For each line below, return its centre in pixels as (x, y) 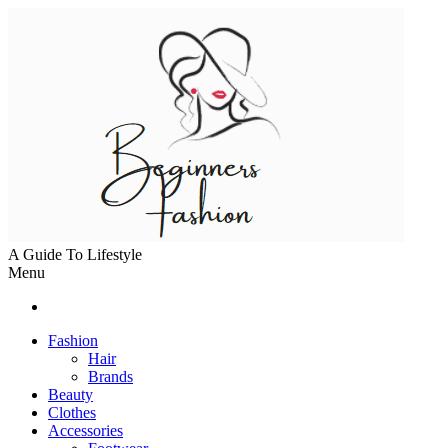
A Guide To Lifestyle (75, 254)
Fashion (73, 340)
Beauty (70, 394)
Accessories (85, 430)
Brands (110, 376)
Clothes (72, 412)
